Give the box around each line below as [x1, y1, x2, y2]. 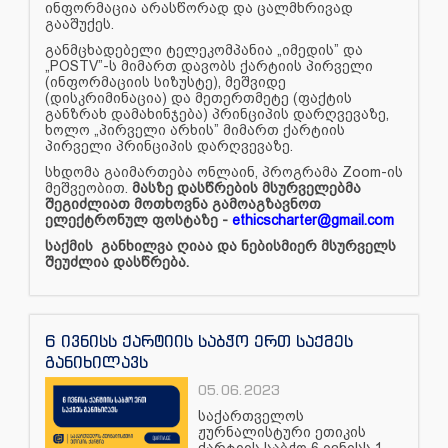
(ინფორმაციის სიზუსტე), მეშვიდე [45, 73, 286, 90]
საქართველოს [198, 407, 305, 424]
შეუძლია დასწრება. [45, 253, 189, 270]
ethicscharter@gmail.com [232, 211, 398, 228]
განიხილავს [45, 351, 148, 372]
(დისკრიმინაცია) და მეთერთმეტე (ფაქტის [45, 89, 352, 106]
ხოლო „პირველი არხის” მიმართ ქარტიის [45, 121, 345, 138]
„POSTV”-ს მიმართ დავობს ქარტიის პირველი [45, 57, 373, 74]
